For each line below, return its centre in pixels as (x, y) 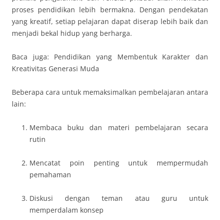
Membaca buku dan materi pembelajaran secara (119, 127)
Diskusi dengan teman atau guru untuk (119, 198)
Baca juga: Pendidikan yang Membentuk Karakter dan (110, 57)
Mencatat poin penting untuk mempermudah (119, 163)
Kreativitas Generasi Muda (55, 69)
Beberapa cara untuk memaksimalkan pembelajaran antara (110, 92)
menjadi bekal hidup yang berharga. (72, 33)
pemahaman (50, 175)
